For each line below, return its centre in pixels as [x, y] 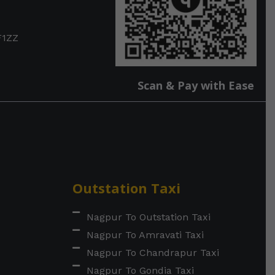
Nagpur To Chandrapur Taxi [153, 252]
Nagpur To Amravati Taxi [145, 234]
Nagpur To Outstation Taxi [148, 217]
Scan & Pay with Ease [196, 85]
